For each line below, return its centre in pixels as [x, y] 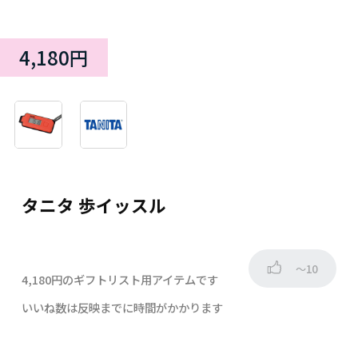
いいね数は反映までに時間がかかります [122, 307]
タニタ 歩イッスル [93, 205]
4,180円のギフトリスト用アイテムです [119, 279]
